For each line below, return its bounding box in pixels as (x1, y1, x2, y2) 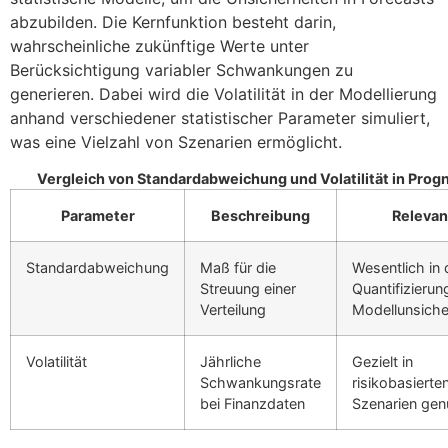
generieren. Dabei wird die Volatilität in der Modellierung (10, 84, 437, 105)
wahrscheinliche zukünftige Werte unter (10, 36, 309, 57)
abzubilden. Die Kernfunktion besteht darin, (10, 12, 336, 33)
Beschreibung (211, 207, 310, 225)
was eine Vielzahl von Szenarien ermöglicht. (10, 132, 342, 153)
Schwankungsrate (200, 374, 321, 392)
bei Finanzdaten (200, 395, 305, 413)
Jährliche (200, 353, 261, 371)
